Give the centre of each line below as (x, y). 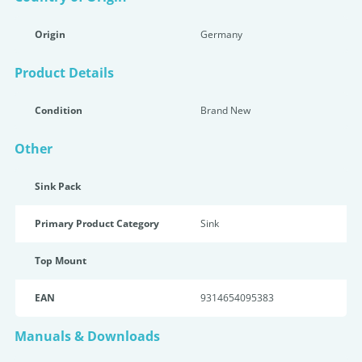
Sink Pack (58, 186)
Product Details (64, 73)
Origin (50, 34)
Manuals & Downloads (87, 336)
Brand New (225, 110)
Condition (59, 110)
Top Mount (61, 261)
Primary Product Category (97, 223)
